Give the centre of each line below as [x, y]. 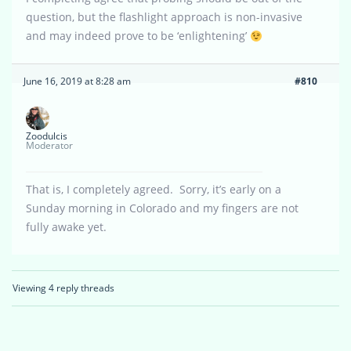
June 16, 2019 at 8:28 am [77, 81]
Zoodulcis [47, 136]
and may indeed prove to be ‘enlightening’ [138, 36]
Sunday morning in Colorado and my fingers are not [162, 208]
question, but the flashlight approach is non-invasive [164, 17]
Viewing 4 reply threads [63, 288]
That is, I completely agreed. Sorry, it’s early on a [154, 190]
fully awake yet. [66, 227]
